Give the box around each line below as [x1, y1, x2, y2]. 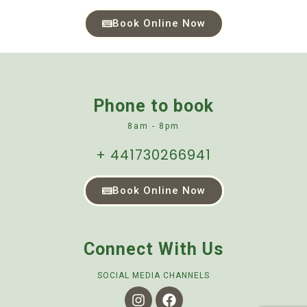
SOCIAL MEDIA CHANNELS [97, 271, 210, 281]
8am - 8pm [127, 121, 180, 132]
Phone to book [93, 96, 214, 116]
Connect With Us [84, 239, 223, 260]
